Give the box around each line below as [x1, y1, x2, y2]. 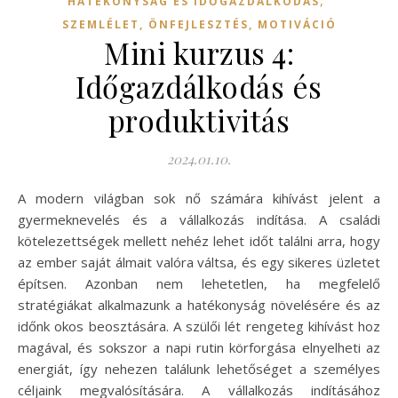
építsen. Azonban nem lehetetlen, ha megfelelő [18, 275, 380, 293]
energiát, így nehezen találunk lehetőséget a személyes [18, 360, 380, 378]
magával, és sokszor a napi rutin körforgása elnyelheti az [18, 338, 380, 357]
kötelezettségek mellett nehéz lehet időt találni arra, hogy [18, 232, 380, 251]
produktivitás [107, 100, 291, 140]
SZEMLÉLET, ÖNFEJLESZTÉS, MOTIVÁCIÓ [61, 17, 337, 33]
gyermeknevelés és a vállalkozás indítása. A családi [18, 211, 380, 229]
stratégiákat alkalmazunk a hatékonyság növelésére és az [18, 296, 380, 314]
